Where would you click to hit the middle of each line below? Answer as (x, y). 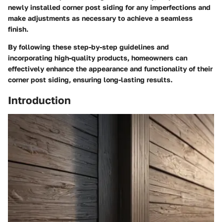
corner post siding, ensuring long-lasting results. (90, 80)
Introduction (39, 100)
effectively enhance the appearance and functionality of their (110, 69)
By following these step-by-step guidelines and (88, 47)
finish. (18, 29)
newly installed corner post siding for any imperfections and (109, 7)
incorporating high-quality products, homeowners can (98, 58)
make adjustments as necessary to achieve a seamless (100, 18)
